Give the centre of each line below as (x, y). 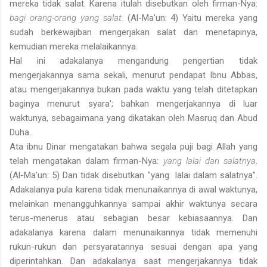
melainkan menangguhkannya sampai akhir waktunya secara (133, 204)
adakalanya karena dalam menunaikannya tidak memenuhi (133, 233)
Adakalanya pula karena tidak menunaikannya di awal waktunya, (133, 190)
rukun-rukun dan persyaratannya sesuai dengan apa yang (133, 247)
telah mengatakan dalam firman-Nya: (86, 161)
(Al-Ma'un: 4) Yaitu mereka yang (192, 18)
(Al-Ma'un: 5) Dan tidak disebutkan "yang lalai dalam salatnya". (133, 176)
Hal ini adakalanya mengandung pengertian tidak (133, 61)
